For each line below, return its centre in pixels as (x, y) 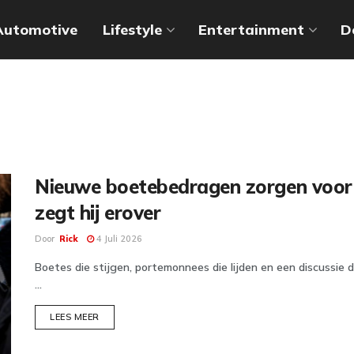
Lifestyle (132, 30)
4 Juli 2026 (118, 239)
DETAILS (118, 316)
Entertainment (251, 30)
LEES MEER (75, 317)
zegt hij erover (98, 213)
